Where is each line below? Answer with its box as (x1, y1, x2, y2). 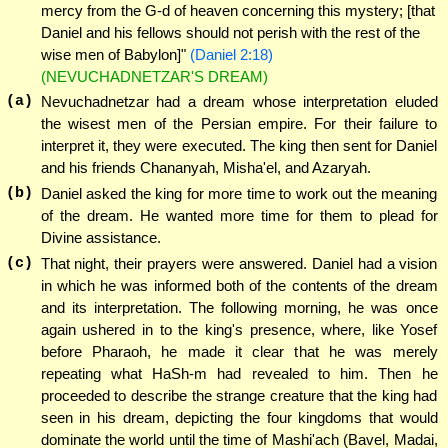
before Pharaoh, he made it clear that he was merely (40, 342, 438, 360)
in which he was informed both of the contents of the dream (40, 276, 438, 294)
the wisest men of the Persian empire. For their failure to (40, 115, 438, 133)
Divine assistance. (40, 229, 161, 247)
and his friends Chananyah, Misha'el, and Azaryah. (40, 159, 371, 177)
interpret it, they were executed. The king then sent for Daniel (40, 137, 438, 155)
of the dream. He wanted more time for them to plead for (40, 207, 438, 225)
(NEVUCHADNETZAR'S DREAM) (40, 67, 268, 85)
